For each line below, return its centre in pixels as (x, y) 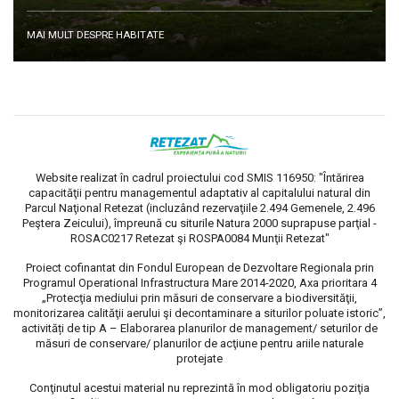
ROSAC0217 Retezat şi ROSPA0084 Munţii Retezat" (199, 239)
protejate (199, 359)
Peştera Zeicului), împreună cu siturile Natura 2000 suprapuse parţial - (199, 224)
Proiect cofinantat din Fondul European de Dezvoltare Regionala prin (199, 268)
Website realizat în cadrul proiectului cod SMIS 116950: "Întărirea (199, 178)
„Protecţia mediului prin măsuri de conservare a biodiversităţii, (199, 298)
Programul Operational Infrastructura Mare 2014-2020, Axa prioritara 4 (199, 283)
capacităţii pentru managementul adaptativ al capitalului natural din (199, 193)
